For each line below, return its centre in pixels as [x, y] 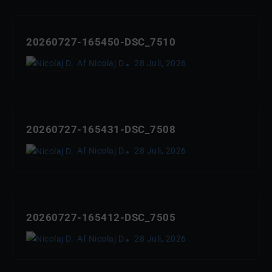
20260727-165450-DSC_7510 [101, 42]
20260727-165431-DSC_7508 [101, 130]
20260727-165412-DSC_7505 [101, 217]
